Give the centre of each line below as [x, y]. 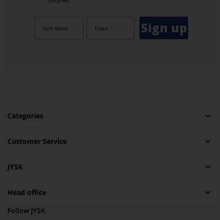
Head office [27, 192]
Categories [25, 116]
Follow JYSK [26, 210]
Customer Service [37, 141]
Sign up [164, 28]
